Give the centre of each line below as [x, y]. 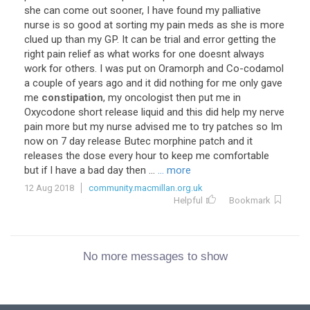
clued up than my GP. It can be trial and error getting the [150, 39]
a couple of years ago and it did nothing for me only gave [153, 83]
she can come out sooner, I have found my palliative [143, 10]
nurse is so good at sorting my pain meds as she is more [154, 25]
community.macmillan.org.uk [146, 188]
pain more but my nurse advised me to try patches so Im [153, 127]
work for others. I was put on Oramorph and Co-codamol [154, 69]
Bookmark [250, 200]
